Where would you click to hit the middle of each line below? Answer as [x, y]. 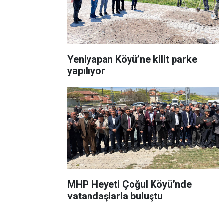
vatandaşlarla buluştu [115, 196]
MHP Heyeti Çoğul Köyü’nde [130, 184]
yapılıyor [86, 71]
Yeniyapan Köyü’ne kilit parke [132, 59]
